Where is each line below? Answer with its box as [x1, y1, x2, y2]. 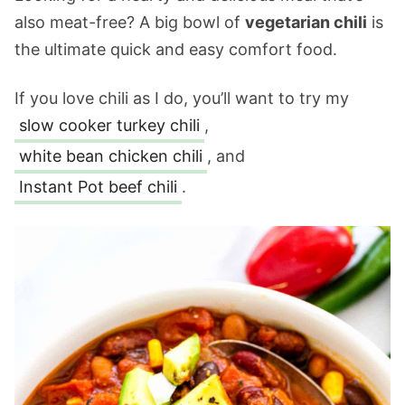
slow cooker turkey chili [19, 116, 200, 135]
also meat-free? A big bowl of [14, 13, 245, 32]
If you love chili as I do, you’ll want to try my [14, 89, 349, 108]
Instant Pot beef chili [19, 177, 177, 196]
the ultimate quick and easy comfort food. [14, 40, 337, 59]
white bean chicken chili [19, 146, 202, 165]
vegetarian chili [245, 13, 367, 32]
